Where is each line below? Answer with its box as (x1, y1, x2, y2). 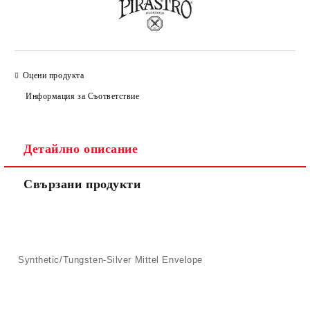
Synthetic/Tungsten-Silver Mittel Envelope (18, 255, 203, 265)
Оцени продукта (22, 70, 84, 80)
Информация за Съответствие (26, 91, 140, 101)
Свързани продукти (24, 177, 141, 191)
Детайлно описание (24, 142, 138, 156)
